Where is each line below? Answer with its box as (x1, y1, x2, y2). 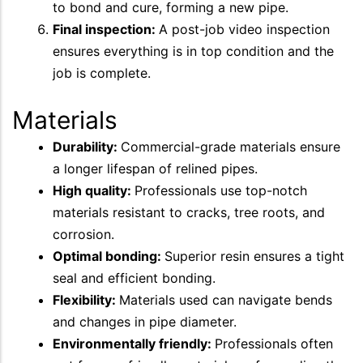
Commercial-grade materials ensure (121, 138, 340, 155)
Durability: (53, 138, 121, 155)
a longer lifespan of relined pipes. (53, 160, 258, 177)
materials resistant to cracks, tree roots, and (53, 203, 325, 220)
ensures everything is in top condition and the (53, 42, 334, 59)
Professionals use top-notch (135, 181, 307, 199)
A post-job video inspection (159, 20, 330, 37)
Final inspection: (53, 20, 159, 37)
